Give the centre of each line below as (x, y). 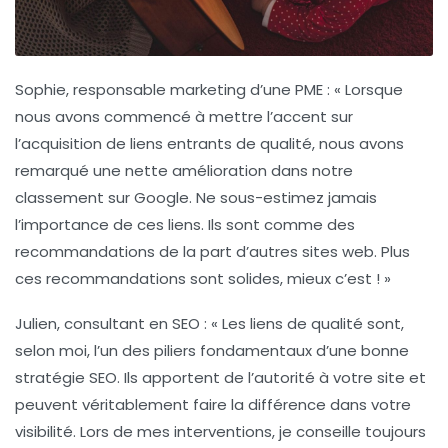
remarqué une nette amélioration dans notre (184, 171)
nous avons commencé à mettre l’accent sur (184, 117)
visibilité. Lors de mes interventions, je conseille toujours (220, 432)
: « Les (225, 324)
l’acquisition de (72, 144)
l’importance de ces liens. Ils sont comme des (185, 225)
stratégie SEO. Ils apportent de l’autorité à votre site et (220, 378)
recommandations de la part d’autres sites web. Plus (212, 252)
